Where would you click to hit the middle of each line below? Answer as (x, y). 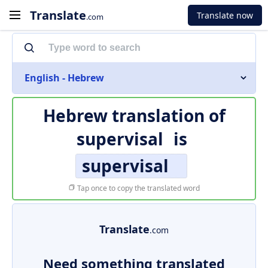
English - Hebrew (64, 78)
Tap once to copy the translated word (138, 188)
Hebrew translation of (134, 115)
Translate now (225, 15)
